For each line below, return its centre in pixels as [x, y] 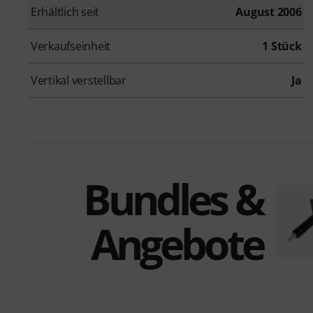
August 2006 [269, 12]
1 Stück [282, 46]
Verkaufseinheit [71, 46]
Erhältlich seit [65, 12]
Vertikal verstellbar [79, 80]
